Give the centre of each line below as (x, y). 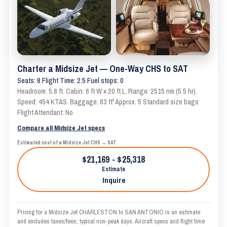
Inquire (113, 180)
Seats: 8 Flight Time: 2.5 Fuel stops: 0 (70, 81)
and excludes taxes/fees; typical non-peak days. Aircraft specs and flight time (111, 221)
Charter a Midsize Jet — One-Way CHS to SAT (103, 69)
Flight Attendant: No (45, 112)
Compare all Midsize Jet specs (61, 128)
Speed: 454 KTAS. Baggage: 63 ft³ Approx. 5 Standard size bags (108, 102)
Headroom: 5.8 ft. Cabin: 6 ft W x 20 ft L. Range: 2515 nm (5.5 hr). (107, 91)
